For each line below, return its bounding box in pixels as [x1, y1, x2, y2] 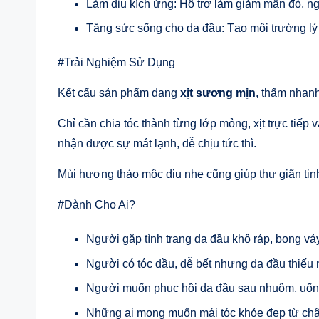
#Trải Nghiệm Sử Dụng [58, 56, 175, 69]
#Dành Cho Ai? [58, 199, 135, 211]
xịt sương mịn [180, 87, 256, 100]
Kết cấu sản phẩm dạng [58, 87, 180, 100]
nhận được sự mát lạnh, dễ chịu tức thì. [58, 137, 256, 150]
